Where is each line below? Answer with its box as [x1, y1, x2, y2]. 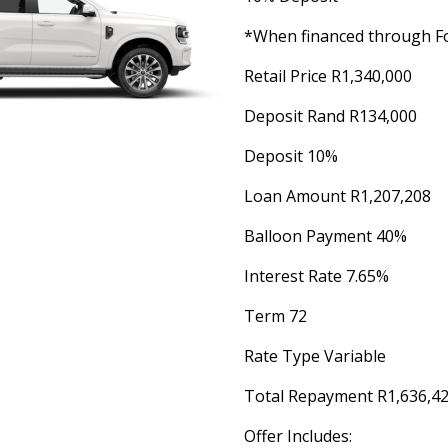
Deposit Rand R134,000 [244, 105, 417, 127]
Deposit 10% [244, 145, 338, 167]
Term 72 [244, 305, 307, 327]
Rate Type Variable [244, 345, 386, 367]
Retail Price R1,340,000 [244, 65, 412, 87]
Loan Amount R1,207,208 [244, 185, 431, 207]
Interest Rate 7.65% [244, 265, 389, 287]
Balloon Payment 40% [244, 225, 407, 247]
